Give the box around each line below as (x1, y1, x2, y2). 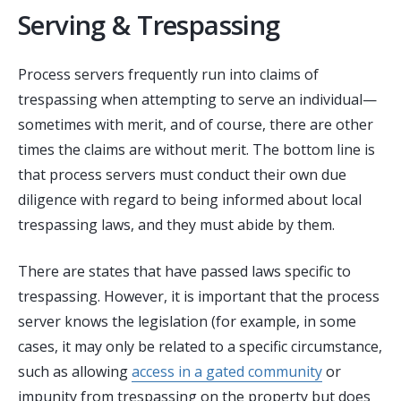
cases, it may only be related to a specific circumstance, (18, 337, 382, 357)
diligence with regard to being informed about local (18, 190, 362, 210)
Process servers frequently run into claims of (18, 64, 319, 85)
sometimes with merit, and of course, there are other (18, 115, 373, 135)
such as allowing (18, 362, 132, 382)
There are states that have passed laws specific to (18, 261, 351, 282)
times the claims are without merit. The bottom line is (18, 140, 375, 160)
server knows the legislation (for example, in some (18, 311, 356, 332)
